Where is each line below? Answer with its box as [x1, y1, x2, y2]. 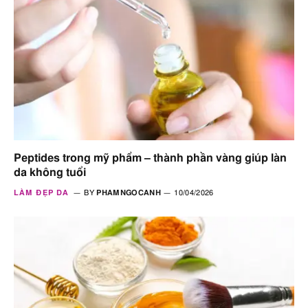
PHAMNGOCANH [96, 188, 161, 197]
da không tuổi [14, 166, 86, 178]
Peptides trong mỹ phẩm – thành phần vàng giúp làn [14, 152, 287, 164]
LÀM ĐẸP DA [14, 188, 69, 197]
